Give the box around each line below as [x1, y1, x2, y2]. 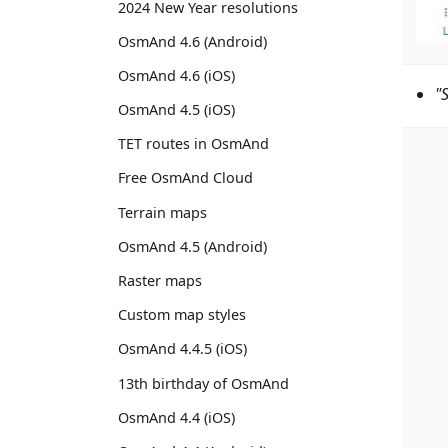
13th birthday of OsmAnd [118, 373, 289, 393]
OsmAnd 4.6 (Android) [118, 31, 267, 51]
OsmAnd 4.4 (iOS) [118, 407, 235, 427]
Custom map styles [118, 305, 246, 325]
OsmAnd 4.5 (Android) [118, 236, 267, 256]
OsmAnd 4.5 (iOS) [118, 100, 235, 120]
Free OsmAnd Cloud [118, 168, 253, 188]
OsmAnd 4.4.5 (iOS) [118, 339, 247, 359]
